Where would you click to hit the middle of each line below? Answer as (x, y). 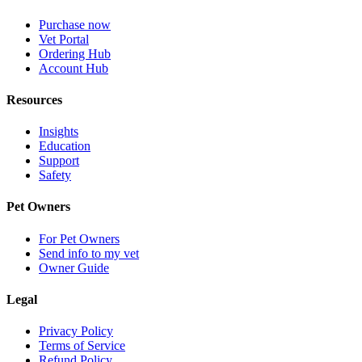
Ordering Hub (75, 53)
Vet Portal (64, 39)
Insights (59, 132)
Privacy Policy (76, 331)
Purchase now (75, 24)
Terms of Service (82, 346)
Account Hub (74, 68)
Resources (34, 99)
